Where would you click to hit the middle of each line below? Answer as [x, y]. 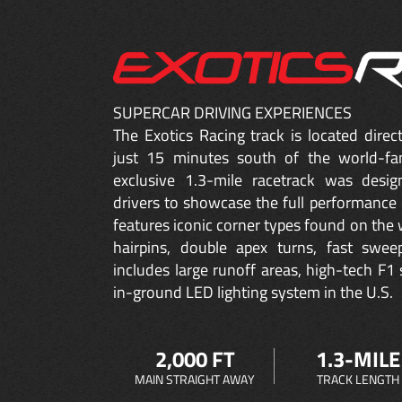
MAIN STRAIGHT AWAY [195, 379]
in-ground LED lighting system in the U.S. [253, 292]
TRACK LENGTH [358, 379]
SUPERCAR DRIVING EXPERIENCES [232, 112]
